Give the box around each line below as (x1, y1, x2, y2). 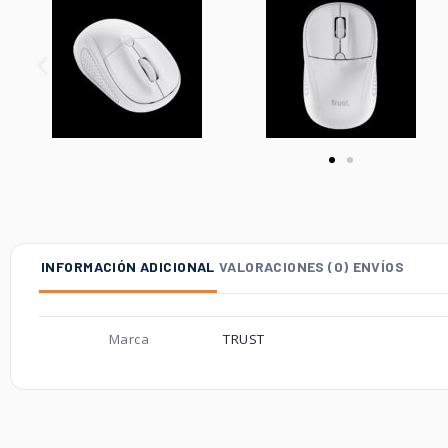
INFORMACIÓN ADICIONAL (41, 257, 215, 275)
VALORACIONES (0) (218, 257, 349, 275)
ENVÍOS (352, 257, 405, 275)
